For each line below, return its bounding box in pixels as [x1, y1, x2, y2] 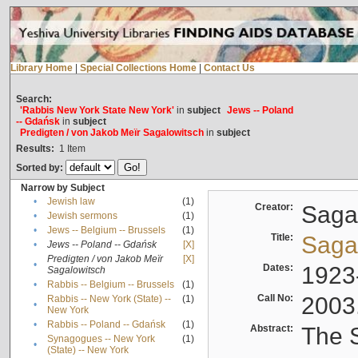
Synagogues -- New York [46, 333, 155, 345]
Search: [15, 93, 52, 105]
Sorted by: [15, 162, 66, 174]
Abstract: [249, 323, 298, 335]
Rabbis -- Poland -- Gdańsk [46, 319, 165, 331]
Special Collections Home [79, 62, 197, 74]
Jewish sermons [46, 210, 117, 222]
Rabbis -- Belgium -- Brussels [46, 279, 174, 291]
